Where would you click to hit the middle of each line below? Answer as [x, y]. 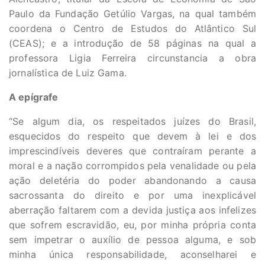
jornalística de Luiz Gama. [68, 73]
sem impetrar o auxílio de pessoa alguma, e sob [132, 240]
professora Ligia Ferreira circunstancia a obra [132, 58]
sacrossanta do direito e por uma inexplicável [132, 195]
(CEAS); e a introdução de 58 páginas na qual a [132, 43]
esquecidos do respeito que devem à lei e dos [132, 136]
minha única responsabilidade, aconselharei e [132, 254]
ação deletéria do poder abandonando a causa [132, 180]
